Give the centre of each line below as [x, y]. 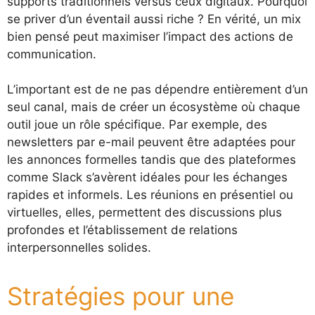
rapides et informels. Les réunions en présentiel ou [150, 195]
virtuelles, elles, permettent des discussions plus [144, 212]
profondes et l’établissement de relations [122, 230]
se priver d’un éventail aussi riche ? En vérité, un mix [154, 19]
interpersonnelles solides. [79, 247]
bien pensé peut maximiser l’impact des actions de [150, 36]
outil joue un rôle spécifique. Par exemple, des [137, 124]
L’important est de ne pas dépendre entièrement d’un [157, 89]
